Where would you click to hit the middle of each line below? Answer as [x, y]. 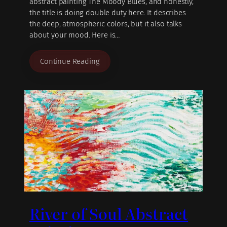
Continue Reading [70, 62]
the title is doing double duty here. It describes [108, 13]
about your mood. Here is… [75, 35]
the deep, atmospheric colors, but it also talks [106, 24]
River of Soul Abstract [109, 213]
